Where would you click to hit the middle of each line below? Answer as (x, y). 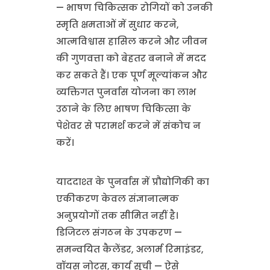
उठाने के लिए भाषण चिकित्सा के (123, 109)
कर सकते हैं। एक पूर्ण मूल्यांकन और (131, 75)
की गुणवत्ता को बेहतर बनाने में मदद (131, 58)
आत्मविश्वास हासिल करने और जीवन (131, 42)
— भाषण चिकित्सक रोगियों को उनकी (134, 8)
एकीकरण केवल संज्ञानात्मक (117, 199)
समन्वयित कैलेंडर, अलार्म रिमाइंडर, (129, 250)
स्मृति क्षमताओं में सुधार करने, (117, 25)
